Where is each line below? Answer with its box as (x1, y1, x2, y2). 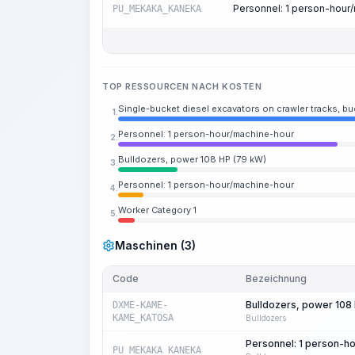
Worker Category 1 (118, 204, 197, 216)
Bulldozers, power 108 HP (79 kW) (118, 154, 266, 165)
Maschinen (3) (115, 239, 196, 252)
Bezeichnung (246, 273, 307, 284)
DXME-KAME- (113, 300, 168, 311)
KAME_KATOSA (113, 312, 174, 323)
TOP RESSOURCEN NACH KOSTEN (102, 81, 262, 92)
